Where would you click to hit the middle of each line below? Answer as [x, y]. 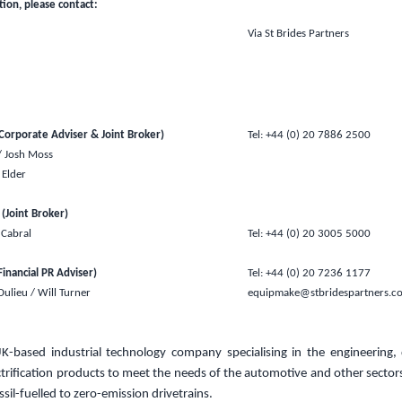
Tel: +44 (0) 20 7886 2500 [310, 135]
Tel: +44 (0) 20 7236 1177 [310, 274]
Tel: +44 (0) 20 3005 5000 [310, 234]
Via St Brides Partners [301, 34]
